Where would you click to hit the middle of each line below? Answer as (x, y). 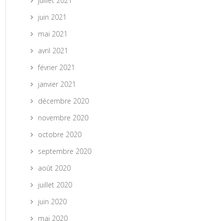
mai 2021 (53, 34)
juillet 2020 (55, 185)
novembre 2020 (63, 118)
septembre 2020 (65, 151)
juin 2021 (52, 17)
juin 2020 (52, 202)
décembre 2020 (63, 101)
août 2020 (54, 168)
